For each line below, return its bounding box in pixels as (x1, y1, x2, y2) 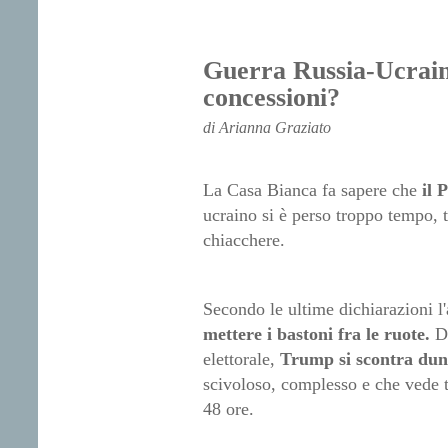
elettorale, (202, 349, 280, 370)
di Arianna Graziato (202, 119, 331, 137)
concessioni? (202, 83, 340, 113)
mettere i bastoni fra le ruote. (202, 324, 430, 345)
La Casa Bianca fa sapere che (202, 180, 422, 201)
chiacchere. (202, 230, 285, 251)
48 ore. (202, 399, 254, 420)
